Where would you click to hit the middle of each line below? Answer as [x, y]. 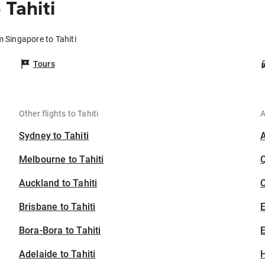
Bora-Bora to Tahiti [60, 231]
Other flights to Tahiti [59, 114]
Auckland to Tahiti [58, 183]
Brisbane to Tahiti [57, 207]
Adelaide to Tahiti [57, 254]
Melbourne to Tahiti [61, 160]
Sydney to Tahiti [54, 136]
